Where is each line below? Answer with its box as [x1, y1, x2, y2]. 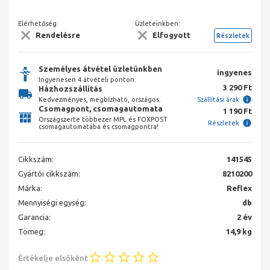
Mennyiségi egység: [18, 198, 86, 207]
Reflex [227, 184, 252, 193]
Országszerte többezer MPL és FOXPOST [39, 116, 168, 124]
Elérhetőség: [18, 19, 58, 27]
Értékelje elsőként [18, 253, 88, 262]
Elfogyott [152, 31, 190, 40]
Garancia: [18, 213, 51, 222]
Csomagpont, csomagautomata [39, 104, 163, 113]
